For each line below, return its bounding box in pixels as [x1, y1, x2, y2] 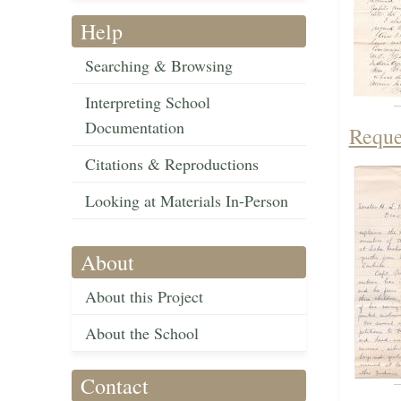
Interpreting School [85, 91, 210, 114]
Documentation [85, 116, 184, 139]
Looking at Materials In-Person [85, 190, 288, 212]
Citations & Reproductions [85, 153, 259, 175]
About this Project [85, 286, 203, 308]
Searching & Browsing [85, 55, 233, 77]
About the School [85, 322, 199, 345]
